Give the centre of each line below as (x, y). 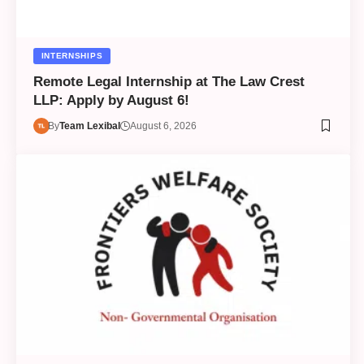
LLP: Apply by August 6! (111, 100)
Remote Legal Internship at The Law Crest (169, 81)
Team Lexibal (90, 126)
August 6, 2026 (164, 126)
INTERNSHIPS (72, 55)
